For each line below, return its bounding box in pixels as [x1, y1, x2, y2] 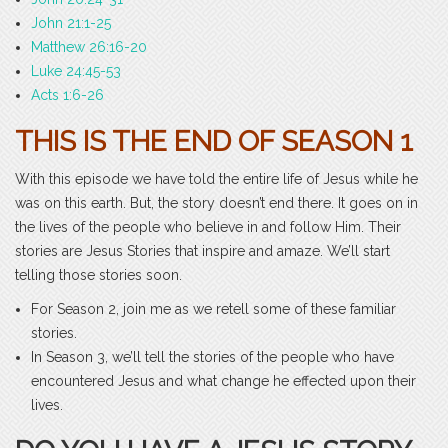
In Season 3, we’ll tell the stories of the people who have [31, 349, 394, 366]
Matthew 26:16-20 [31, 39, 147, 56]
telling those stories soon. [15, 267, 182, 284]
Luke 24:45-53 [31, 63, 121, 80]
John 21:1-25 [31, 15, 111, 32]
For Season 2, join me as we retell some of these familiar [31, 301, 396, 318]
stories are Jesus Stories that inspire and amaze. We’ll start [15, 243, 390, 260]
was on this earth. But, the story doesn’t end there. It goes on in [15, 195, 418, 212]
